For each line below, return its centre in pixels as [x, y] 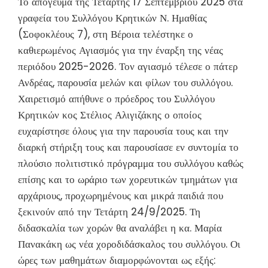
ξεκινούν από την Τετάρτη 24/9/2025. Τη [109, 211]
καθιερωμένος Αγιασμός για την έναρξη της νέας [121, 50]
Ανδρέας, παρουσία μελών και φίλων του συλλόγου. [127, 82]
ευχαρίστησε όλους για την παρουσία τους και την [123, 131]
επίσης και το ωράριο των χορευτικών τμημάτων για [128, 179]
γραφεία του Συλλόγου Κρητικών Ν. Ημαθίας [112, 18]
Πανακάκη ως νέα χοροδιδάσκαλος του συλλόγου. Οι [129, 244]
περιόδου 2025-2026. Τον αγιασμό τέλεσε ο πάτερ [128, 66]
